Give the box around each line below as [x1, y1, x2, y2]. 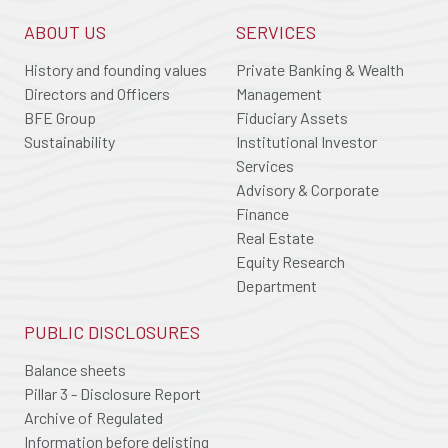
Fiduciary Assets [236, 107, 348, 127]
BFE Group [24, 107, 96, 127]
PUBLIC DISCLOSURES [24, 320, 200, 343]
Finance [236, 203, 289, 223]
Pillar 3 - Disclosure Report [24, 383, 201, 403]
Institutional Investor [236, 131, 377, 151]
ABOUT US [24, 20, 106, 43]
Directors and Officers [24, 83, 170, 103]
